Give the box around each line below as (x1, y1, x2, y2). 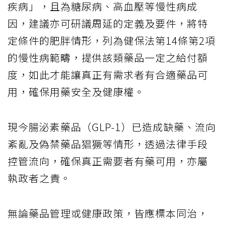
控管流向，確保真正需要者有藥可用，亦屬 (8, 153, 208, 168)
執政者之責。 (8, 170, 71, 185)
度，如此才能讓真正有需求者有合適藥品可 (8, 67, 208, 82)
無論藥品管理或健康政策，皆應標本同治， (8, 205, 208, 220)
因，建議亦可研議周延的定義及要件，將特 (8, 16, 208, 31)
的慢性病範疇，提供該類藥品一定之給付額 (8, 50, 208, 65)
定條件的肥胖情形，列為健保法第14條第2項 (8, 33, 215, 48)
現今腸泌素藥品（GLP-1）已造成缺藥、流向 (8, 119, 216, 134)
